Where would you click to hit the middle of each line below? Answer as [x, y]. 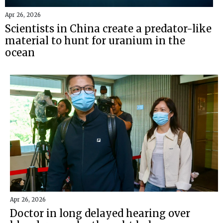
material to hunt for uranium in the [95, 40]
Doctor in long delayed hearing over [100, 214]
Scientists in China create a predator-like [108, 28]
